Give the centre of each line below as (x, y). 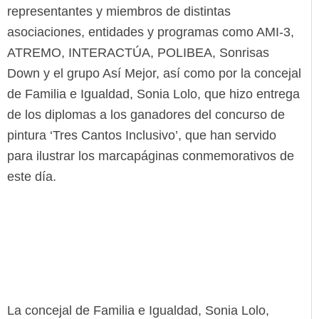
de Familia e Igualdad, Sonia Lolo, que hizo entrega (153, 94)
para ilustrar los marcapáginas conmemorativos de (151, 156)
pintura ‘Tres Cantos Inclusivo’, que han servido (142, 136)
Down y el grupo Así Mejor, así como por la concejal (154, 74)
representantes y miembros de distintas (119, 12)
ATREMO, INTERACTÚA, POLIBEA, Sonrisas (138, 53)
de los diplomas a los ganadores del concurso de (146, 115)
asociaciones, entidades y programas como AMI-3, (151, 32)
